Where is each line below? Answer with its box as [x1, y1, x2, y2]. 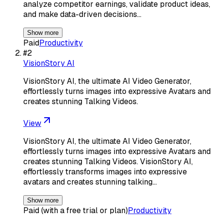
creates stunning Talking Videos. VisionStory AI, [23, 156, 193, 167]
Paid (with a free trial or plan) [23, 205, 128, 216]
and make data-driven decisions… [23, 9, 141, 19]
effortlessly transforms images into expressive [23, 166, 187, 177]
